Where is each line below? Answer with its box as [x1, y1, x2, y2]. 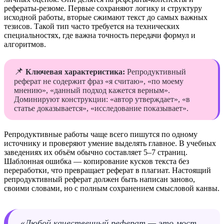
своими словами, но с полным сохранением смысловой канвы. [4, 184, 219, 193]
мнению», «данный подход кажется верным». [14, 86, 170, 95]
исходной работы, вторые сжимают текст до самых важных [4, 13, 207, 22]
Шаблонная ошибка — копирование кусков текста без [4, 157, 189, 166]
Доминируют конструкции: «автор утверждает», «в [14, 95, 190, 104]
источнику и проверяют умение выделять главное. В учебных [4, 139, 216, 148]
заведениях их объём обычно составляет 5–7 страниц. [4, 148, 187, 157]
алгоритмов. [4, 40, 46, 49]
